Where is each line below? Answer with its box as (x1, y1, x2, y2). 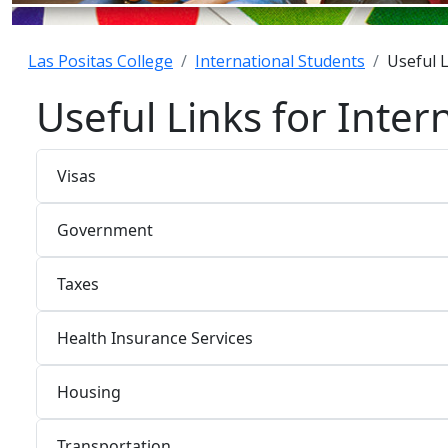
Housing (57, 380, 121, 403)
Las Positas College (28, 50, 173, 72)
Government (57, 218, 153, 241)
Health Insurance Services (57, 326, 253, 349)
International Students (195, 50, 365, 72)
